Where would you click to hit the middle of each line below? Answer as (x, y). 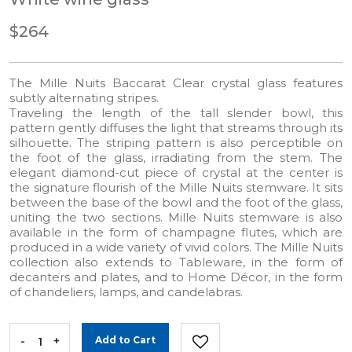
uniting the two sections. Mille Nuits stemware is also (176, 218)
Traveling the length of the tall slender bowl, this (176, 113)
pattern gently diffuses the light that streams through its (176, 128)
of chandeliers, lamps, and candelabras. (126, 292)
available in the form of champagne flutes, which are (176, 233)
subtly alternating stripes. (84, 98)
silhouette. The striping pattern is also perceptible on (176, 143)
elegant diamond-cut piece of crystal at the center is (176, 173)
